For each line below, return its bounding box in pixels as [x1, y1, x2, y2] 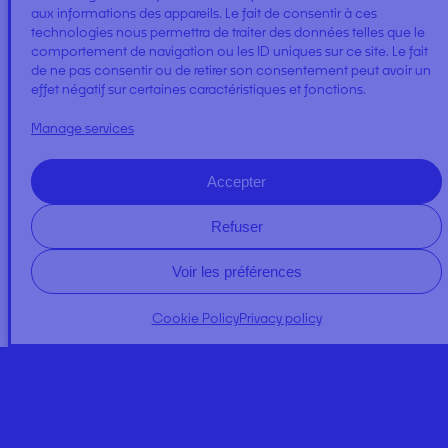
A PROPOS [23, 305, 105, 325]
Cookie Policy [151, 310, 239, 326]
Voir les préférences [171, 262, 302, 280]
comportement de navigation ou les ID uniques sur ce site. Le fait [31, 43, 428, 59]
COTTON [116, 106, 175, 124]
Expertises [23, 399, 99, 419]
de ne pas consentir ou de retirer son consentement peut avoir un [31, 62, 431, 78]
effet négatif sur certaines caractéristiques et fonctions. [31, 81, 366, 97]
